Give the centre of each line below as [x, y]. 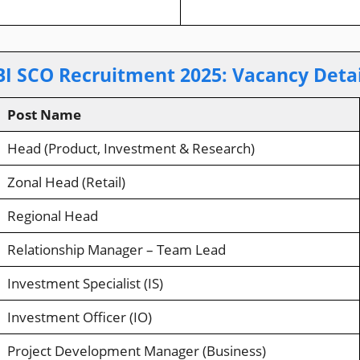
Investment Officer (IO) [79, 317]
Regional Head [52, 215]
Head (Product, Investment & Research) [131, 148]
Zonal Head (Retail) [66, 182]
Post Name [44, 114]
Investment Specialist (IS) [85, 283]
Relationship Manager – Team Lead [116, 249]
